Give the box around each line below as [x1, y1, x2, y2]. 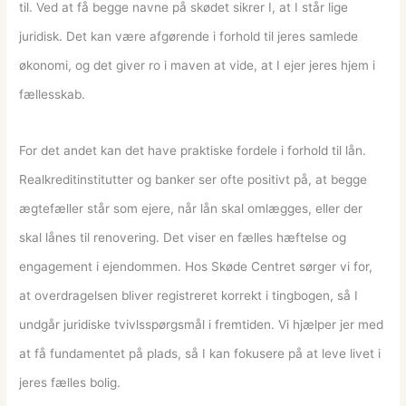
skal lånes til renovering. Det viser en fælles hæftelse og [19, 229, 347, 245]
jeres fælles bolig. [19, 374, 121, 390]
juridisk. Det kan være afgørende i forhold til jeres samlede [19, 28, 359, 43]
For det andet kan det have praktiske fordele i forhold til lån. [19, 142, 367, 158]
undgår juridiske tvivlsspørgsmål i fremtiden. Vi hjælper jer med [19, 316, 384, 332]
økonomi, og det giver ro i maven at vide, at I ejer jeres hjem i [19, 57, 376, 72]
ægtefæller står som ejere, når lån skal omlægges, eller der [19, 200, 363, 216]
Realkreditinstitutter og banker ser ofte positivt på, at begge [19, 171, 368, 187]
